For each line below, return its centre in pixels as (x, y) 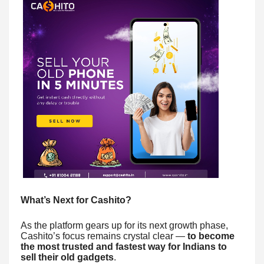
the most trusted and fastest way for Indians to (124, 246)
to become (211, 236)
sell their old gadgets (67, 257)
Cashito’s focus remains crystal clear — (104, 236)
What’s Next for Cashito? (76, 200)
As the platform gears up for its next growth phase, (124, 225)
